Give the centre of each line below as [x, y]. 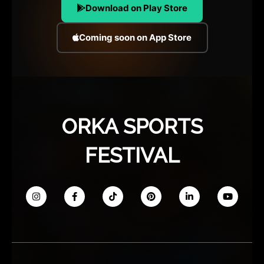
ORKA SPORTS [132, 126]
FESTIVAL [132, 155]
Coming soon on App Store [135, 38]
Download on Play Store [136, 8]
